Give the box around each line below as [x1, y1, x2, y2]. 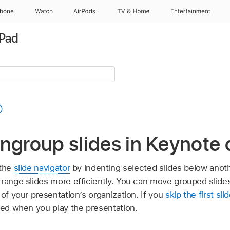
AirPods [73, 8, 96, 15]
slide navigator [13, 162, 70, 173]
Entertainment [171, 8, 211, 15]
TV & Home [117, 8, 149, 15]
